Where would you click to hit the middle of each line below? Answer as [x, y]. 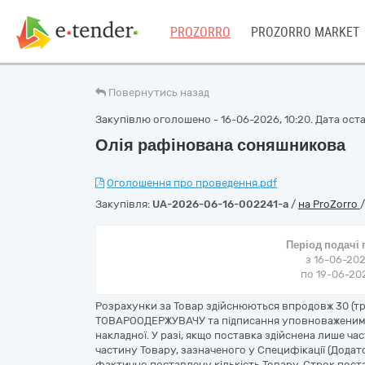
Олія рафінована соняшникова [220, 145]
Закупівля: [124, 204]
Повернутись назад [159, 92]
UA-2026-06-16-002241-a [220, 204]
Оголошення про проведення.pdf [192, 183]
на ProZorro [329, 204]
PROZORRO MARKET [305, 32]
